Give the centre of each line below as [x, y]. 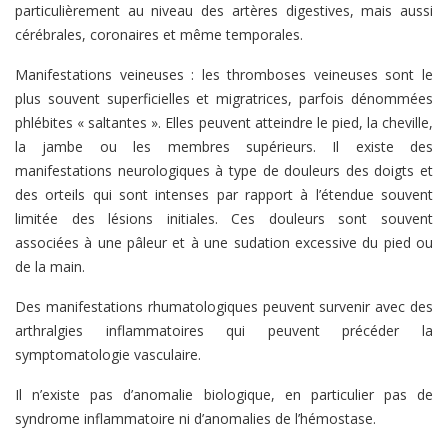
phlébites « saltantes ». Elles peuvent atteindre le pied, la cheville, [224, 122]
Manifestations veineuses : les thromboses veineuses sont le [224, 74]
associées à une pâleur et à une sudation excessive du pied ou [224, 242]
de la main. [50, 266]
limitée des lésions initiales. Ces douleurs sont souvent [224, 218]
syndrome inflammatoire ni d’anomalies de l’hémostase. [195, 418]
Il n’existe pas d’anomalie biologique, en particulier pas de [224, 394]
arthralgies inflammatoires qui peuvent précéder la [224, 330]
